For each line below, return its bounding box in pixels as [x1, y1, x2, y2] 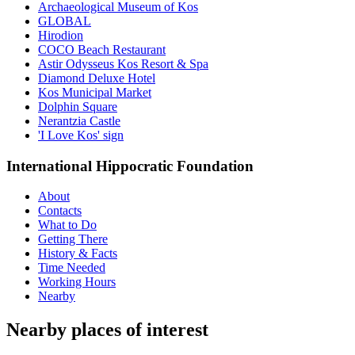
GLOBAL [38, 13, 91, 28]
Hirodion [38, 28, 83, 42]
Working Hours [38, 275, 116, 289]
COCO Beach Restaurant [38, 42, 166, 56]
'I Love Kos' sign [38, 128, 124, 142]
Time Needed [38, 261, 105, 275]
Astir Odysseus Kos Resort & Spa [38, 56, 208, 71]
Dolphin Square [38, 99, 117, 113]
